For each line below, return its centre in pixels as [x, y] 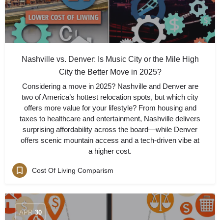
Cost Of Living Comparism [73, 170]
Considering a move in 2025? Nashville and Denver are [110, 86]
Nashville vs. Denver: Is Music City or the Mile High [110, 59]
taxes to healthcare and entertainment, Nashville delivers [110, 119]
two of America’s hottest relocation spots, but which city [110, 97]
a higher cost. [110, 151]
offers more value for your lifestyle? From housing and [110, 108]
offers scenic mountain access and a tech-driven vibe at [110, 140]
